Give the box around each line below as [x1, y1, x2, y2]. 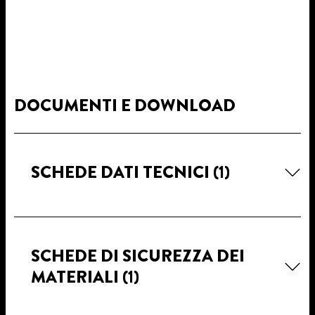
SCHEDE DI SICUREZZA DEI [31, 243, 245, 268]
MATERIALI [31, 264, 122, 289]
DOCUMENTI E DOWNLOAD [14, 93, 236, 117]
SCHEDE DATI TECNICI [31, 160, 213, 184]
